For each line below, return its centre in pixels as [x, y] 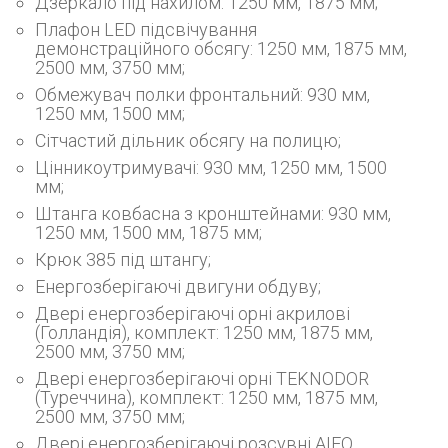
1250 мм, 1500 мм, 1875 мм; [148, 232]
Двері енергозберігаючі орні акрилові [192, 313]
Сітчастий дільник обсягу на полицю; [188, 140]
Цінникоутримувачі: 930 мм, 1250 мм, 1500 [211, 167]
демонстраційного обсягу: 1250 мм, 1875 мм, [221, 48]
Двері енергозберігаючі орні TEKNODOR [202, 378]
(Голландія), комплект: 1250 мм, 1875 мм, [204, 332]
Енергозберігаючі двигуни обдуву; [178, 286]
